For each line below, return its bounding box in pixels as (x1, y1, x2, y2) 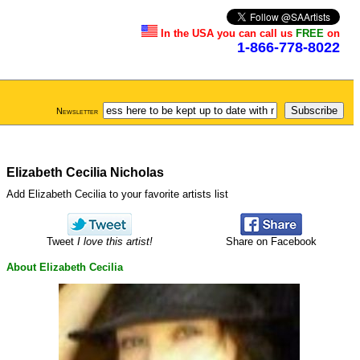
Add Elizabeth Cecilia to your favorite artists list (6, 188, 228, 200)
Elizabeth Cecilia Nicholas (6, 166, 164, 179)
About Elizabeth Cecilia (6, 260, 123, 273)
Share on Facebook (225, 235, 317, 248)
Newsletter (56, 106, 98, 116)
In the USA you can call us (161, 27, 296, 39)
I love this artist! (76, 235, 153, 248)
